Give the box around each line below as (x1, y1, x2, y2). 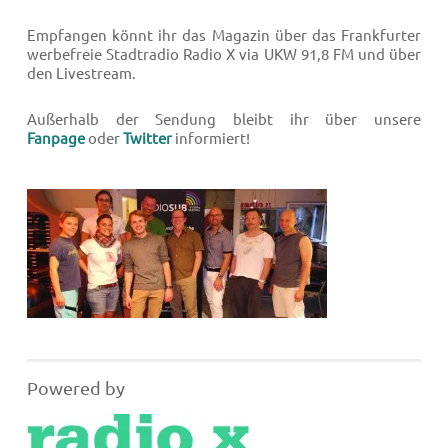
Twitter (123, 130, 172, 148)
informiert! (172, 130, 250, 148)
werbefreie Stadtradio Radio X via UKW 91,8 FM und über (27, 46, 421, 64)
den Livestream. (27, 65, 136, 83)
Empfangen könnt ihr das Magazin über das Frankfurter (27, 27, 421, 45)
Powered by (27, 378, 125, 399)
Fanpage (27, 130, 85, 148)
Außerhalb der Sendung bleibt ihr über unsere (27, 111, 421, 129)
